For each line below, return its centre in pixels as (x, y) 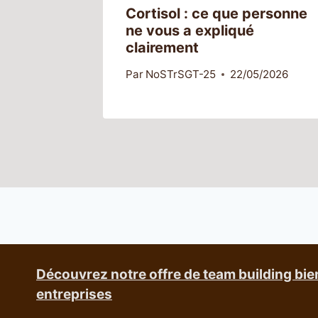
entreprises (74, 294)
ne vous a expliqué (190, 31)
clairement (162, 48)
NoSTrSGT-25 (181, 75)
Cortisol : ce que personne (216, 13)
